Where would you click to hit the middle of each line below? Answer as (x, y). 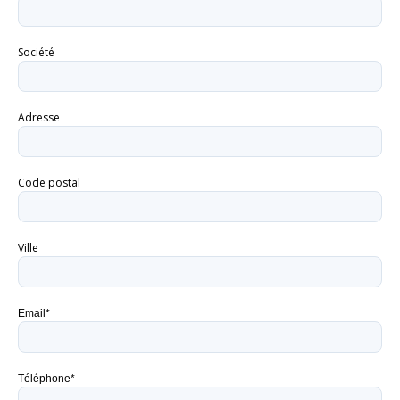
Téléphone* (46, 379)
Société (36, 52)
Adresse (39, 117)
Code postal (49, 183)
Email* (34, 313)
